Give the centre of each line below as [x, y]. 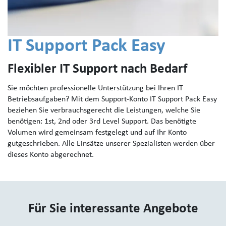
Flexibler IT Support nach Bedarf [98, 69]
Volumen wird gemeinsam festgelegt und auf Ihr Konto [97, 133]
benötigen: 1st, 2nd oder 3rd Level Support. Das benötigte [102, 122]
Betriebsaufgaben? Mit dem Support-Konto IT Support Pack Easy [112, 99]
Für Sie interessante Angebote [113, 209]
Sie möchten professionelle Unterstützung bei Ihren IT [95, 88]
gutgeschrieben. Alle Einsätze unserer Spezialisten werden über [111, 144]
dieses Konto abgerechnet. [51, 155]
